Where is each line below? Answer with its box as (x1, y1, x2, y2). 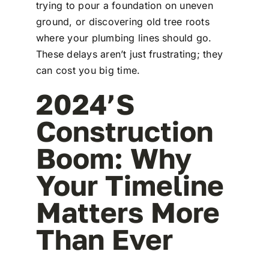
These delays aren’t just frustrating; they (35, 47, 223, 60)
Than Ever (35, 222, 173, 256)
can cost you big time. (35, 64, 141, 76)
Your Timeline (35, 168, 224, 202)
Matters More (35, 195, 220, 229)
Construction (35, 113, 213, 148)
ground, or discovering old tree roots (35, 15, 210, 28)
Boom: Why (35, 141, 192, 175)
